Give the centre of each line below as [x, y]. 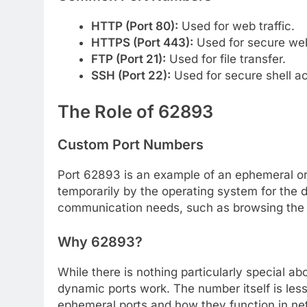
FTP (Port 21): [128, 59]
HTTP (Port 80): [134, 26]
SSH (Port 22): [131, 75]
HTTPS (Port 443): [142, 42]
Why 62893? [100, 242]
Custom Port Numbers [131, 145]
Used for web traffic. [236, 26]
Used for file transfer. [225, 59]
